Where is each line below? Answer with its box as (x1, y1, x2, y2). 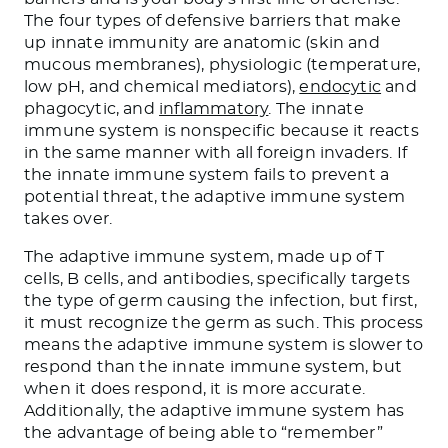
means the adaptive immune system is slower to (24, 336, 424, 353)
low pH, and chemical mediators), (24, 78, 300, 95)
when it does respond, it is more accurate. (24, 380, 366, 397)
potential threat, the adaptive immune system (24, 188, 406, 205)
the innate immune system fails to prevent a (24, 166, 390, 183)
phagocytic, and (24, 100, 160, 117)
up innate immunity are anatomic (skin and (24, 34, 380, 51)
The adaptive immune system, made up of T (24, 248, 385, 265)
